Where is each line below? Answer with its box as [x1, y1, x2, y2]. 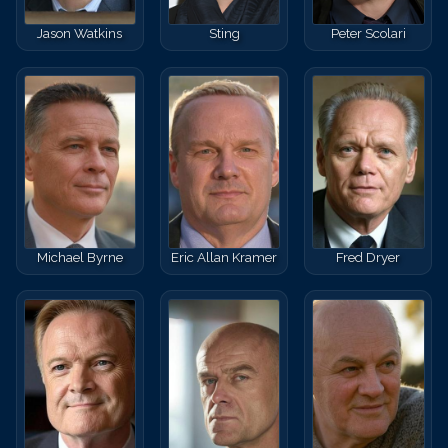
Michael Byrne [36, 248, 123, 265]
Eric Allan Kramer [171, 248, 277, 265]
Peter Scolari [330, 25, 406, 42]
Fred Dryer [336, 248, 401, 265]
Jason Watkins [37, 25, 123, 42]
